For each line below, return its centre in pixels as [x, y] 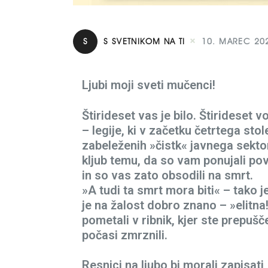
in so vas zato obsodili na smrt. [167, 175]
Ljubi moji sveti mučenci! [149, 85]
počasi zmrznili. [125, 235]
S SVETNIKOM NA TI [144, 42]
